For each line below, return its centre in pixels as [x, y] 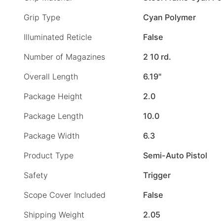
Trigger [157, 175]
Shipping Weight [54, 215]
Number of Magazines [64, 57]
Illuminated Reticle [58, 37]
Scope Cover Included [65, 195]
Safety [36, 175]
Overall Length [51, 77]
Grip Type [42, 18]
